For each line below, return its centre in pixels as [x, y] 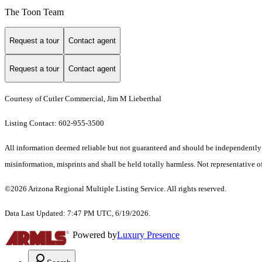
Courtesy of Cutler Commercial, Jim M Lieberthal [83, 99]
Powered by [95, 235]
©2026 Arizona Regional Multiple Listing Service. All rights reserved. [116, 189]
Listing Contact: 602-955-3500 [55, 123]
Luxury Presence [148, 235]
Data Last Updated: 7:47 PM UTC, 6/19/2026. [77, 213]
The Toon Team [34, 12]
